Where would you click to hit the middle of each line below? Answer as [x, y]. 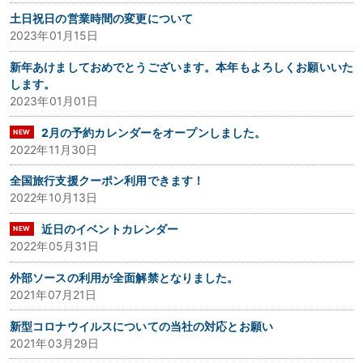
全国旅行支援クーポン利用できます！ [107, 181]
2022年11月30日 [53, 149]
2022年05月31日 [54, 246]
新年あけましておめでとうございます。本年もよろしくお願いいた [181, 66]
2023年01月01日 [54, 100]
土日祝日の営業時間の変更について [101, 19]
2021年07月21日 [53, 295]
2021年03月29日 [54, 343]
